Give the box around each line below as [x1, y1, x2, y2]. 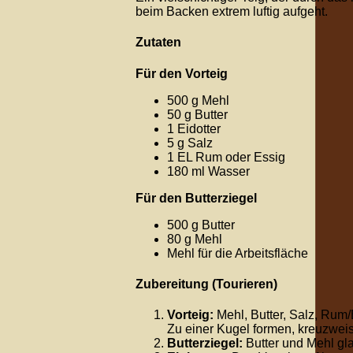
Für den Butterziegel [136, 191, 257, 205]
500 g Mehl [167, 93, 229, 107]
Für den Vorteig [136, 66, 228, 80]
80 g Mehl [167, 232, 222, 246]
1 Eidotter [167, 121, 221, 136]
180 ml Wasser [167, 164, 250, 178]
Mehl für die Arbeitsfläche [167, 246, 308, 260]
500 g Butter [167, 217, 235, 232]
